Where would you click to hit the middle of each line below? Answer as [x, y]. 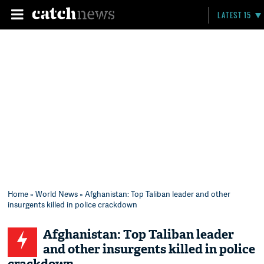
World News [57, 194]
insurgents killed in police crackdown [73, 204]
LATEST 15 [235, 15]
